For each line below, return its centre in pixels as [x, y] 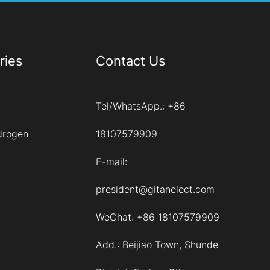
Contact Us [130, 61]
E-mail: [111, 162]
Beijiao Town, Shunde [170, 245]
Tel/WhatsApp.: [131, 106]
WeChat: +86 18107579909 [157, 217]
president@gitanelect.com [155, 190]
